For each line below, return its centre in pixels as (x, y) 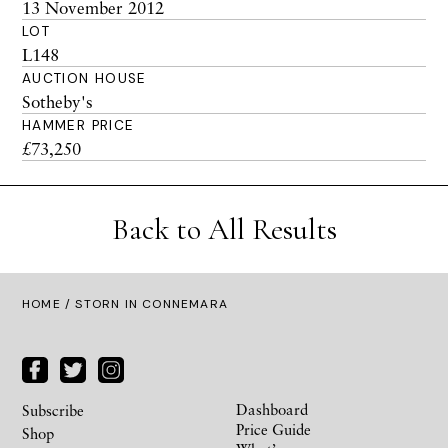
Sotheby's (57, 101)
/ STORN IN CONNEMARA (144, 304)
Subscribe (53, 409)
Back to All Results (224, 229)
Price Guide (273, 428)
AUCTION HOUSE (84, 78)
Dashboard (272, 408)
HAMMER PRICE (78, 125)
